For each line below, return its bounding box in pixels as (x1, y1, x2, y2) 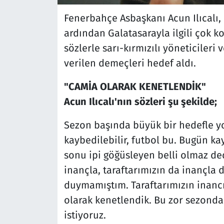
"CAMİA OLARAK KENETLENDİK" (63, 80, 206, 93)
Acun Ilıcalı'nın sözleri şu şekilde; (63, 95, 217, 108)
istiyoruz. (63, 209, 106, 221)
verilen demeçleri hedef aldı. (63, 57, 196, 69)
